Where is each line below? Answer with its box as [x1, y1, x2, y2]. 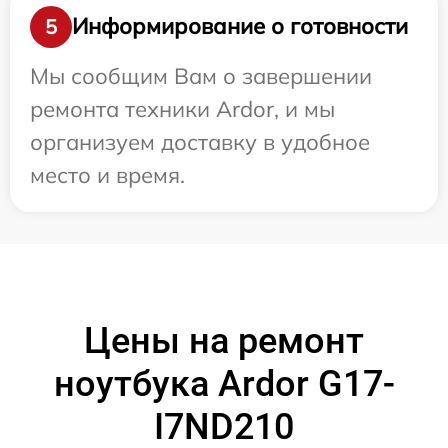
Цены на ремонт [84, 319, 364, 362]
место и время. [30, 160, 185, 189]
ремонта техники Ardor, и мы [30, 94, 335, 123]
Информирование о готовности [72, 12, 408, 41]
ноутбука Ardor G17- [53, 362, 395, 405]
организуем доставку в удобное [30, 127, 370, 156]
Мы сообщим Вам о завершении [30, 61, 372, 90]
